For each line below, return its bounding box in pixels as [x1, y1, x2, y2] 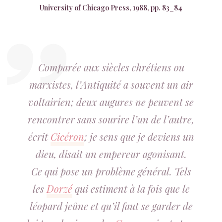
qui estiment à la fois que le [72, 182, 190, 195]
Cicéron [50, 130, 84, 143]
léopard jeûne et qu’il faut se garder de [29, 199, 193, 213]
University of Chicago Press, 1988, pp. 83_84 [40, 3, 182, 12]
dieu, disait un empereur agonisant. [35, 147, 187, 161]
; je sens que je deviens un [84, 130, 194, 143]
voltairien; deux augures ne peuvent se [28, 95, 194, 109]
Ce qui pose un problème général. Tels [31, 165, 191, 178]
